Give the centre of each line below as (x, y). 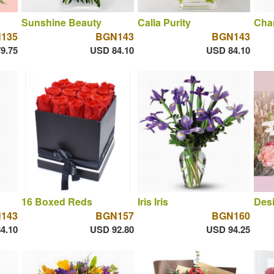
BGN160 (231, 216)
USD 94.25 (228, 230)
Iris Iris (153, 202)
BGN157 (114, 216)
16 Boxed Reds (57, 202)
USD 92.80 (112, 230)
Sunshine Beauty (61, 22)
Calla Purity (164, 22)
